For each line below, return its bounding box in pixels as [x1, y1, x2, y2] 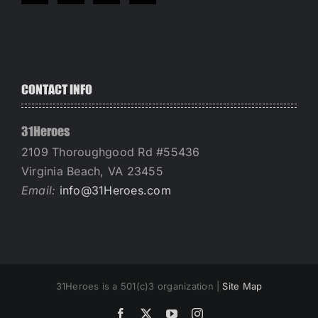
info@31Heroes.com [59, 182, 171, 197]
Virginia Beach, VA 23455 [21, 163, 163, 178]
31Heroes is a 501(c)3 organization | [55, 280, 223, 292]
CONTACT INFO [21, 83, 92, 96]
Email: [21, 182, 60, 197]
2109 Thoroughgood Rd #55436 [21, 144, 200, 159]
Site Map [222, 280, 263, 292]
